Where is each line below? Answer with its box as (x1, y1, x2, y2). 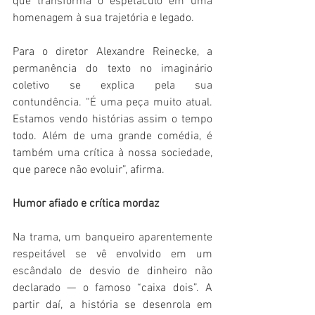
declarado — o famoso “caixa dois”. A (13, 281, 212, 296)
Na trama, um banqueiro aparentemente (13, 231, 212, 245)
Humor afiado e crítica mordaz (13, 197, 159, 212)
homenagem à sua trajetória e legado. (13, 11, 194, 26)
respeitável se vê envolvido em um (13, 247, 212, 262)
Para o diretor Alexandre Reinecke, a (13, 45, 212, 60)
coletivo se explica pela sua (13, 79, 212, 94)
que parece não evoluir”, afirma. (13, 163, 165, 178)
